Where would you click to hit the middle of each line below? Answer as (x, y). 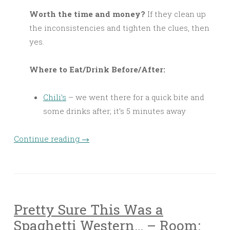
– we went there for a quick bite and (135, 97)
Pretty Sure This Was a (89, 209)
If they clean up (176, 14)
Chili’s (55, 97)
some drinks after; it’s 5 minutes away (114, 111)
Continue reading (48, 139)
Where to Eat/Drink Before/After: (97, 70)
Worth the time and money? (87, 14)
